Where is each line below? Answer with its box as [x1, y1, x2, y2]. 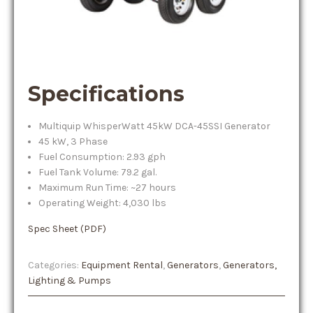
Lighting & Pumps [28, 275, 111, 286]
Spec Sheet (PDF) [28, 223, 106, 235]
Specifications [28, 81, 184, 107]
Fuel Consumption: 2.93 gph [38, 151, 166, 163]
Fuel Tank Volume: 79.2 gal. [38, 166, 156, 178]
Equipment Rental [81, 259, 163, 271]
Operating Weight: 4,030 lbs [38, 197, 166, 209]
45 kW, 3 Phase [38, 136, 108, 147]
